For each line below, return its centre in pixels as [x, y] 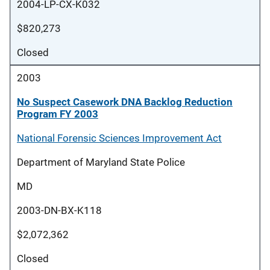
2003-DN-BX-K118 [59, 210]
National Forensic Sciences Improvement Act [119, 138]
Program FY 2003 [58, 114]
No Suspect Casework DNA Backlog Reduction [125, 102]
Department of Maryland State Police [101, 162]
